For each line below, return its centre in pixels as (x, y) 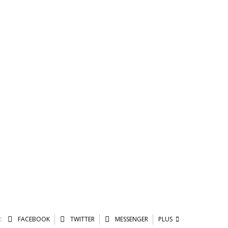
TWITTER (81, 219)
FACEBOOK (33, 219)
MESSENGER (131, 219)
